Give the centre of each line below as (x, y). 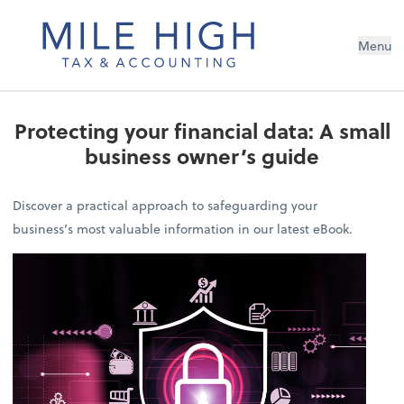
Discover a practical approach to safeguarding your (165, 205)
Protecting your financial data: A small (202, 130)
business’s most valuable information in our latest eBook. (183, 228)
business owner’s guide (202, 156)
